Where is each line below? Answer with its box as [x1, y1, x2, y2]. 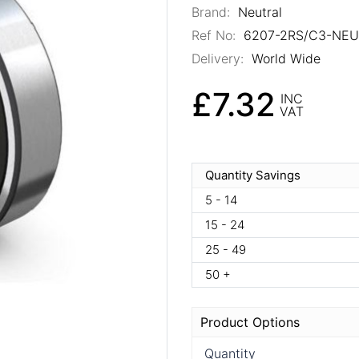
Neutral [233, 3, 282, 20]
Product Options [200, 313, 300, 330]
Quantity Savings [205, 167, 301, 184]
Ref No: [192, 26, 236, 43]
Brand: [192, 3, 230, 20]
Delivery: [192, 50, 244, 67]
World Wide [247, 50, 321, 67]
